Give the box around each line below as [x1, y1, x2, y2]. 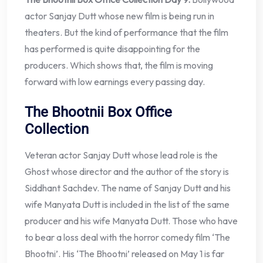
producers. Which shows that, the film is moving [25, 59, 213, 72]
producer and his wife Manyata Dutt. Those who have [25, 215, 238, 227]
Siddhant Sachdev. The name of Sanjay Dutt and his [25, 182, 231, 194]
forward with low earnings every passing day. [25, 76, 205, 88]
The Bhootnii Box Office [25, 104, 172, 121]
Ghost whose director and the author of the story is [25, 166, 229, 178]
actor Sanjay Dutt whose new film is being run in [25, 10, 214, 22]
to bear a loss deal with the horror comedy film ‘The [25, 231, 230, 244]
